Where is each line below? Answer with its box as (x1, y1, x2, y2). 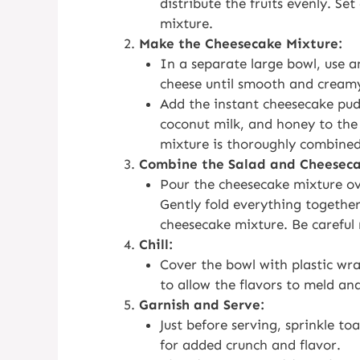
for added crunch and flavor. (159, 336, 341, 353)
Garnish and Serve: (139, 296, 264, 313)
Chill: (139, 235, 173, 252)
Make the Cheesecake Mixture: (139, 35, 342, 51)
